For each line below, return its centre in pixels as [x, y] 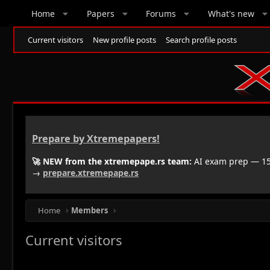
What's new [231, 13]
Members [90, 210]
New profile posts [124, 40]
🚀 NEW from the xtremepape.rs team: [112, 161]
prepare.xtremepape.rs [91, 172]
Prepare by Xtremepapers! [96, 139]
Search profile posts [201, 40]
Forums [161, 13]
